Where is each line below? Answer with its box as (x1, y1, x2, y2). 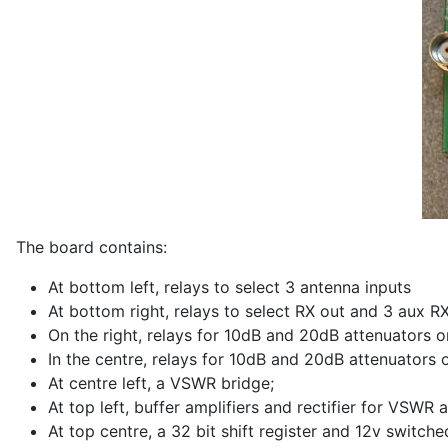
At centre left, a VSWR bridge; (48, 372, 274, 393)
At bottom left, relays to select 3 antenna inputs (48, 276, 411, 297)
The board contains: (16, 236, 167, 257)
